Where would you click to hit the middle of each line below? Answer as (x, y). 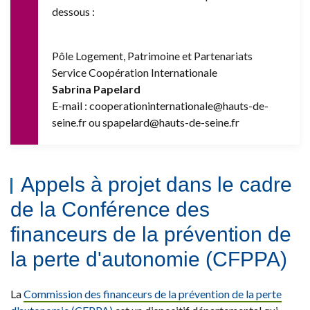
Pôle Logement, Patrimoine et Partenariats (152, 55)
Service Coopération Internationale (135, 72)
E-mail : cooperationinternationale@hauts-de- (160, 105)
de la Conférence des (110, 209)
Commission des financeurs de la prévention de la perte (153, 293)
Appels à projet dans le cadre (156, 184)
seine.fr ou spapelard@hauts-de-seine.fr (146, 122)
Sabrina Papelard (96, 89)
